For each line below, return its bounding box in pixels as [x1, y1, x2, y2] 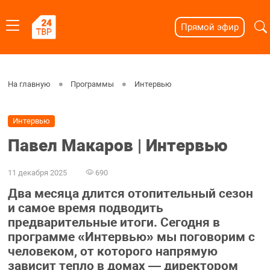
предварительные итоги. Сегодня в [7, 215, 220, 230]
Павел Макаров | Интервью [7, 136, 228, 156]
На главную [7, 80, 51, 89]
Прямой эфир [180, 22, 239, 33]
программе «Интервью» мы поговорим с [7, 230, 255, 245]
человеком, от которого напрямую [7, 244, 218, 259]
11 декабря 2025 [7, 168, 67, 177]
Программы [71, 80, 115, 89]
